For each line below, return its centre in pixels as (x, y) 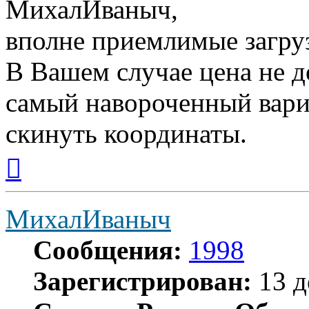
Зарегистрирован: (142, 281)
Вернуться (45, 154)
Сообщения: (108, 250)
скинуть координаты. (126, 133)
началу (37, 179)
